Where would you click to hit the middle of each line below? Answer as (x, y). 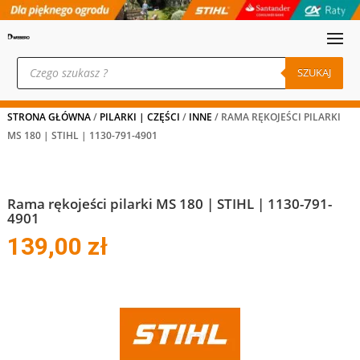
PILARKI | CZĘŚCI (139, 117)
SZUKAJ (314, 73)
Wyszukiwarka (54, 61)
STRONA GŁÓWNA (49, 117)
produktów (45, 72)
